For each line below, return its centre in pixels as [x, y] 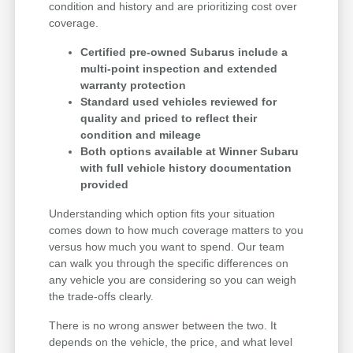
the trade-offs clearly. [102, 296]
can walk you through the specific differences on [169, 263]
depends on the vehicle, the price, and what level [171, 342]
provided [105, 184]
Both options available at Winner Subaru [190, 151]
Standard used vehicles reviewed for [179, 101]
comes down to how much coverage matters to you [176, 230]
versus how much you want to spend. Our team [167, 246]
